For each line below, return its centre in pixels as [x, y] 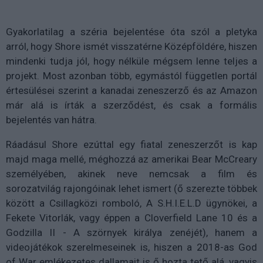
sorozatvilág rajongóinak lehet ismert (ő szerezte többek [131, 188]
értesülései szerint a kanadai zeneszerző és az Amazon [131, 90]
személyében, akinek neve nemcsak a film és [131, 173]
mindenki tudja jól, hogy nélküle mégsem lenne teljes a [131, 61]
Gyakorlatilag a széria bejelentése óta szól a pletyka [131, 31]
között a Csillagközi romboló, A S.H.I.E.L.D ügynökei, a [131, 203]
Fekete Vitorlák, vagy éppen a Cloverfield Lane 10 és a [131, 218]
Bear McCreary [225, 159]
